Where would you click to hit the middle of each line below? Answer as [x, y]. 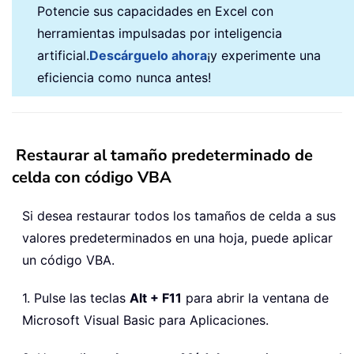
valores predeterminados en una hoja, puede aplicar [177, 238]
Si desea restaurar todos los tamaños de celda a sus [179, 216]
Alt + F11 [156, 298]
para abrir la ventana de [255, 298]
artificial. [63, 56]
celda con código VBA [92, 178]
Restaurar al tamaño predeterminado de [164, 156]
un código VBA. [68, 260]
